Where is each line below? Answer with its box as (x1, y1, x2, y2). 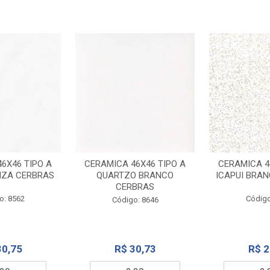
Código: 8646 (111, 195, 159, 204)
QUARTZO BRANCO (96, 169, 174, 181)
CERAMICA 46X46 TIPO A (84, 158, 186, 169)
